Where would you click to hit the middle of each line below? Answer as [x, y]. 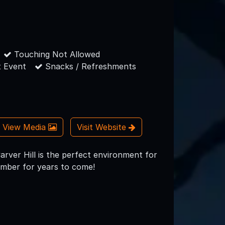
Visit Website [103, 127]
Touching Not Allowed [56, 54]
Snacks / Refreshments [90, 66]
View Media [25, 127]
